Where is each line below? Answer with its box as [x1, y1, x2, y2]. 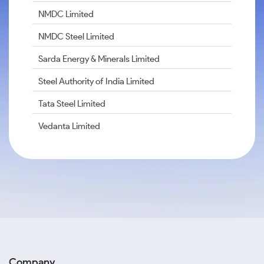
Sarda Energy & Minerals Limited [38, 54, 160, 64]
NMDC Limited [38, 9, 94, 19]
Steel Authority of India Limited [38, 76, 154, 87]
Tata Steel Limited [38, 98, 105, 109]
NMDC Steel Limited [38, 31, 114, 42]
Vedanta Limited [38, 121, 100, 131]
